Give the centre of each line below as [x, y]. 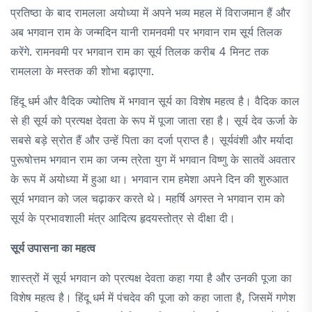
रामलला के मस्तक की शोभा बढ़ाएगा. [82, 71]
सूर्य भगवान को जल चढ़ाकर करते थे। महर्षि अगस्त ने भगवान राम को [148, 198]
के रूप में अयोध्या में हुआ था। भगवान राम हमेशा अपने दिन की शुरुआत [149, 179]
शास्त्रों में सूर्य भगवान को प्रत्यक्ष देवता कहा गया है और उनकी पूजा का [151, 278]
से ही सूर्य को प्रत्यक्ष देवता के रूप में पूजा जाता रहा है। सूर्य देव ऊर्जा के [154, 120]
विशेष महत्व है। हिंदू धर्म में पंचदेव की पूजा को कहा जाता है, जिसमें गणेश [153, 297]
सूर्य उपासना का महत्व [54, 248]
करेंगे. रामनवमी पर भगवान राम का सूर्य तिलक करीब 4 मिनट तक [140, 51]
